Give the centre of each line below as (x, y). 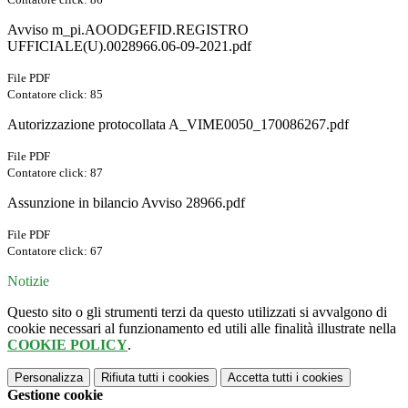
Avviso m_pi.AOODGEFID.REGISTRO (128, 30)
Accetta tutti (260, 378)
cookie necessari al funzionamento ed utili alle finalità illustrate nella (202, 329)
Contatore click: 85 (55, 95)
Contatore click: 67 (55, 251)
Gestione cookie (55, 395)
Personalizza (49, 378)
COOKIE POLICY (67, 345)
